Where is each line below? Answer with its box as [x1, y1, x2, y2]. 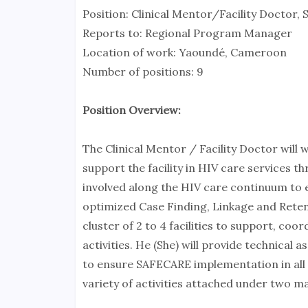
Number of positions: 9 [82, 65, 203, 79]
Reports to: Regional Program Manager [82, 26, 292, 41]
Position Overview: [82, 103, 181, 118]
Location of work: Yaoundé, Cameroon [82, 45, 287, 60]
